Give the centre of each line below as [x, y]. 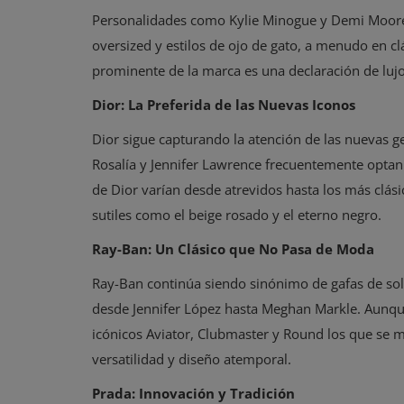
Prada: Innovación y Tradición [193, 393]
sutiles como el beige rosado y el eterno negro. [237, 215]
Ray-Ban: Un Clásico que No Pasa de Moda [233, 249]
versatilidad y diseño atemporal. [192, 359]
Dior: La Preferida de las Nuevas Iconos [224, 105]
